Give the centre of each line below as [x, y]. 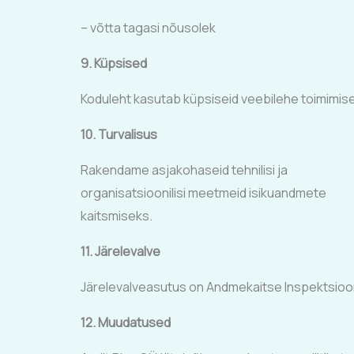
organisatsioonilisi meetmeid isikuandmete [205, 193]
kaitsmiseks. [117, 216]
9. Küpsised [114, 63]
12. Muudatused [126, 322]
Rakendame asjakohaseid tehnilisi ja [185, 170]
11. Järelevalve [121, 251]
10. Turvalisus [119, 134]
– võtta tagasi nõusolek [148, 28]
